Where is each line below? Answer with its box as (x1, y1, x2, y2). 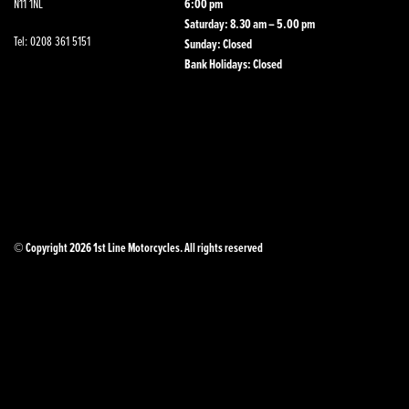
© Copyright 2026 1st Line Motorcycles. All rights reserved (14, 237, 263, 257)
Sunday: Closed (184, 34, 252, 54)
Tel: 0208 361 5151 (14, 30, 90, 50)
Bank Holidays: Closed (184, 54, 282, 74)
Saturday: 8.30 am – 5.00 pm (184, 14, 315, 34)
